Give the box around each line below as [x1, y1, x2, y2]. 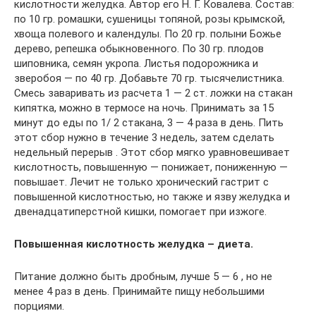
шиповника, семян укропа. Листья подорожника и [14, 56, 258, 70]
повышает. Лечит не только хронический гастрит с [14, 175, 269, 188]
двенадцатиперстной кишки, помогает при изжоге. [14, 205, 267, 218]
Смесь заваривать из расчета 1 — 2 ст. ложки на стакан [14, 86, 293, 99]
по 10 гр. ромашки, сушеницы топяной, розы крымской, [14, 12, 285, 25]
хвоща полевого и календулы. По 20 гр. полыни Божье [14, 27, 281, 40]
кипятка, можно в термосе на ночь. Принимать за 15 [14, 101, 274, 114]
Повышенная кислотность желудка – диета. [14, 237, 253, 250]
